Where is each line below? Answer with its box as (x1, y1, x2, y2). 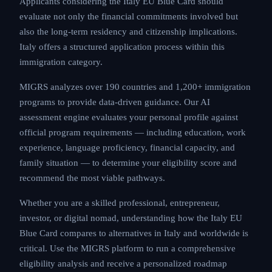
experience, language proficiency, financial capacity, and (19, 143, 235, 152)
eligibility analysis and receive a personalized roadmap (19, 259, 227, 268)
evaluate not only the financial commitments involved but (19, 12, 238, 21)
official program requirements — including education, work (19, 127, 246, 137)
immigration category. (19, 57, 103, 67)
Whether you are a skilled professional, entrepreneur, (19, 198, 220, 208)
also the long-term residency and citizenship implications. (19, 27, 237, 36)
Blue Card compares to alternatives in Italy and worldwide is (19, 228, 248, 238)
